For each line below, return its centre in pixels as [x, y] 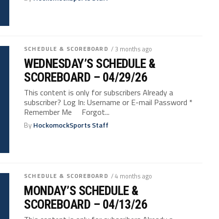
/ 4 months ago [131, 176]
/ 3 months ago [131, 49]
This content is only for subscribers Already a [99, 92]
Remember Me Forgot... [67, 112]
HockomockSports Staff [71, 125]
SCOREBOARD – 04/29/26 [86, 77]
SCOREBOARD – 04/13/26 [86, 204]
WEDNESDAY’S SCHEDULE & [90, 63]
